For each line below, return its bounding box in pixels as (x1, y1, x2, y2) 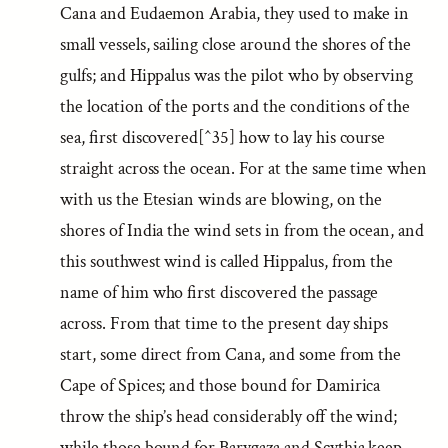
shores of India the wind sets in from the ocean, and (60, 219, 425, 242)
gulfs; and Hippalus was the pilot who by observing (60, 64, 414, 87)
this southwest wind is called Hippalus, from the (60, 250, 394, 273)
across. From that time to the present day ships (60, 312, 389, 335)
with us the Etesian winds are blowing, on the (60, 188, 383, 211)
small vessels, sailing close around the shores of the (60, 33, 412, 56)
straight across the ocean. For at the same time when (60, 157, 428, 180)
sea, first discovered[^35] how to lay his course (60, 126, 386, 149)
